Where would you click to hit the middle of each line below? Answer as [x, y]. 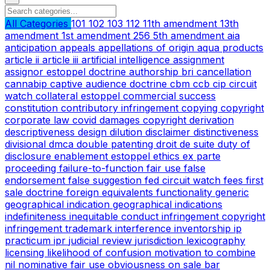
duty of [234, 144]
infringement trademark [60, 228]
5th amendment [190, 35]
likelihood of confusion [101, 252]
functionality [186, 192]
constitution [33, 108]
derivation [212, 120]
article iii [62, 59]
